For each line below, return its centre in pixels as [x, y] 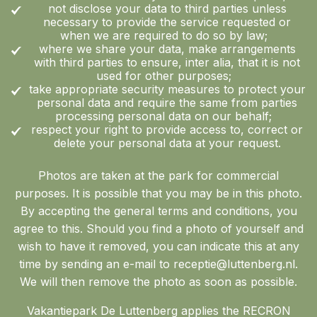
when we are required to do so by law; [167, 35]
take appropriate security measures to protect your [167, 89]
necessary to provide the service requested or [167, 22]
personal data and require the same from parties [167, 102]
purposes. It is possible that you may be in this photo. [158, 193]
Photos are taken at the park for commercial [158, 175]
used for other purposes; [167, 75]
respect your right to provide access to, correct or [167, 129]
